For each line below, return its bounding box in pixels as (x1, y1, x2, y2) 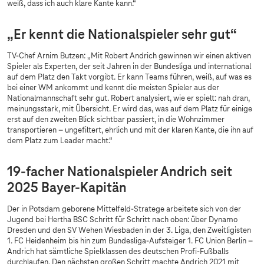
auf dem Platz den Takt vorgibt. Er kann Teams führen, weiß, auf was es (7, 73, 252, 82)
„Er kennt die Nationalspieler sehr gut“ (7, 28, 237, 42)
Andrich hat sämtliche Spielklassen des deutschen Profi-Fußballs (7, 247, 229, 256)
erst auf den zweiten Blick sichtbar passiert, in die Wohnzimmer (7, 115, 225, 124)
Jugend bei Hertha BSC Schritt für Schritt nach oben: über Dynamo (7, 216, 237, 225)
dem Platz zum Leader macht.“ (7, 137, 113, 146)
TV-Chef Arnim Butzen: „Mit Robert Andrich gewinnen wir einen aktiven (7, 52, 251, 61)
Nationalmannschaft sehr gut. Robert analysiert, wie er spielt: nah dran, (7, 94, 250, 103)
